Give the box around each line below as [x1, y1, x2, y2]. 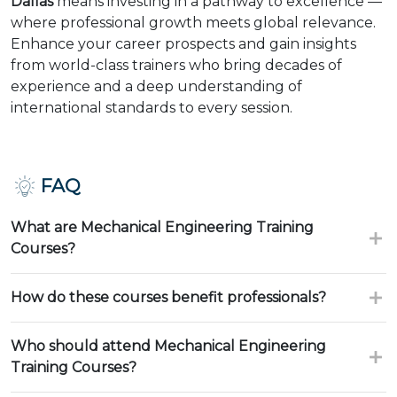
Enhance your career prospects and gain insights [11, 35, 356, 52]
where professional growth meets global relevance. [11, 14, 376, 31]
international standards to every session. [11, 99, 292, 116]
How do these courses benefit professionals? [11, 289, 326, 306]
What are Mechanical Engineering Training [11, 219, 314, 236]
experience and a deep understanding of [11, 78, 302, 95]
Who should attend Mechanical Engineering [11, 338, 326, 354]
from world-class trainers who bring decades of [11, 57, 342, 74]
